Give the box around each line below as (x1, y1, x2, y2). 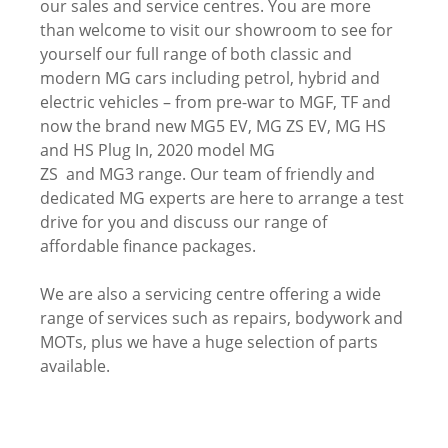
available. (40, 355, 110, 377)
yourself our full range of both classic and (40, 43, 352, 65)
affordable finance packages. (40, 235, 256, 257)
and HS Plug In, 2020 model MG (40, 139, 275, 161)
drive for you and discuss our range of (40, 211, 327, 233)
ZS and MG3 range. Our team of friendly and (40, 163, 375, 185)
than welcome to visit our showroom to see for (40, 19, 393, 41)
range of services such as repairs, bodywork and (40, 307, 403, 329)
